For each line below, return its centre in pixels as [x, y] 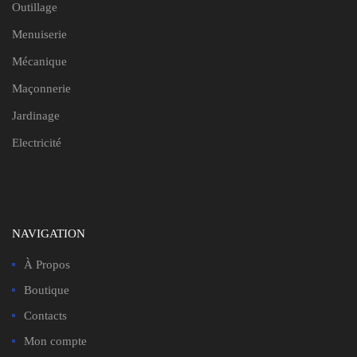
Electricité [37, 142]
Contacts [45, 315]
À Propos [47, 264]
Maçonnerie [41, 88]
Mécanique [39, 61]
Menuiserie [39, 34]
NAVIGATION [49, 233]
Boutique [47, 290]
